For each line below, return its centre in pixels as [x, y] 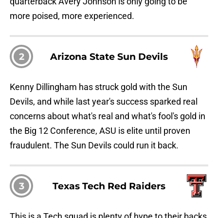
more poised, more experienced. [72, 16]
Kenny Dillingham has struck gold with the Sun [99, 87]
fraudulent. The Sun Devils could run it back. [94, 145]
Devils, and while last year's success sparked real [104, 102]
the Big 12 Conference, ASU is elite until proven [100, 131]
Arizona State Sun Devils [109, 57]
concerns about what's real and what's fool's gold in [108, 116]
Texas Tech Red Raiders [109, 186]
